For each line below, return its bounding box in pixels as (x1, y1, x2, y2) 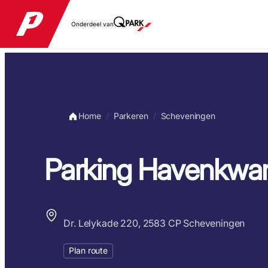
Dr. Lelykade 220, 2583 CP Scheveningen (63, 217, 245, 229)
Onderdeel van (71, 20, 114, 28)
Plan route (69, 245, 108, 256)
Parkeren (113, 111, 148, 121)
